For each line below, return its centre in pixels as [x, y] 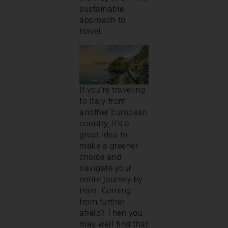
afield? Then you [111, 213]
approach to [103, 20]
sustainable [102, 9]
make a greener [109, 146]
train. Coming [105, 190]
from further [102, 202]
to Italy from [103, 101]
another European [113, 112]
